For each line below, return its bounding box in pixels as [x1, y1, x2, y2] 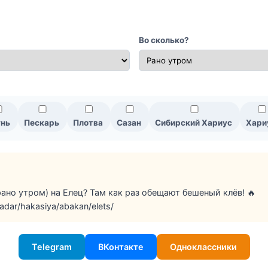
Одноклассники [169, 242, 237, 252]
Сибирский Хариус [155, 118, 232, 128]
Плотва [73, 118, 103, 128]
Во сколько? [138, 35, 189, 45]
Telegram [31, 242, 72, 252]
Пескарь [24, 118, 59, 128]
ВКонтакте [98, 242, 144, 252]
